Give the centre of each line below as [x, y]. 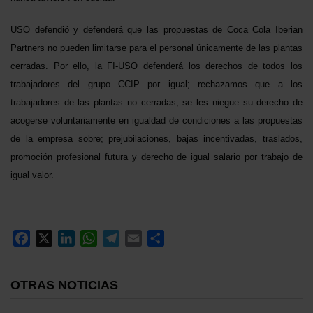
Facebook [55, 238]
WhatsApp [124, 238]
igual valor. [32, 175]
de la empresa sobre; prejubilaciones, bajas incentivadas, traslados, [156, 139]
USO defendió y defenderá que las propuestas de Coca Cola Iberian [156, 30]
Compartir [191, 238]
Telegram [145, 238]
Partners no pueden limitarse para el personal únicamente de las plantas [156, 48]
